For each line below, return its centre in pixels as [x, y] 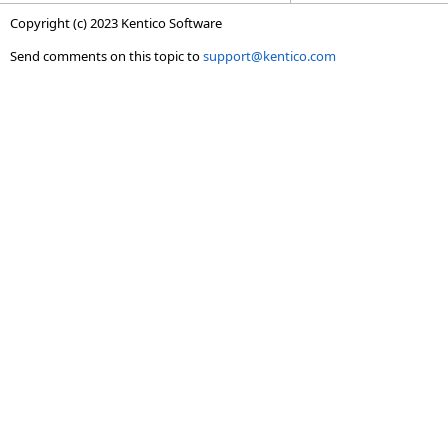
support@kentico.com [269, 56]
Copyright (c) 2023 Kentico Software [116, 23]
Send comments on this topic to [106, 56]
